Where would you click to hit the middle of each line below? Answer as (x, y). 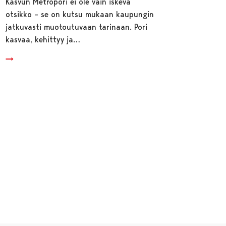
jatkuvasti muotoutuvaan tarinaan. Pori (77, 27)
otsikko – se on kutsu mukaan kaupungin (80, 14)
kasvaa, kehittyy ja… (43, 39)
